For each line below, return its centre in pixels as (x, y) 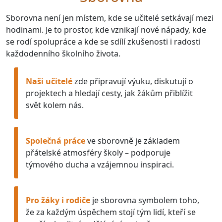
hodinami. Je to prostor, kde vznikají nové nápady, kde (106, 30)
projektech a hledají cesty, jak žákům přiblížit (109, 93)
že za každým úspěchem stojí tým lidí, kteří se (111, 212)
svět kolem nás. (55, 105)
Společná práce (55, 141)
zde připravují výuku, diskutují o (133, 82)
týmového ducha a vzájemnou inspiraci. (100, 165)
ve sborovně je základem (133, 141)
